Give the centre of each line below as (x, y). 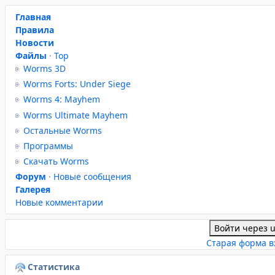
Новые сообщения (92, 177)
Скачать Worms (56, 161)
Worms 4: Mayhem (62, 99)
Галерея (33, 190)
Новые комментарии (59, 203)
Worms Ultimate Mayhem (76, 115)
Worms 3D (45, 68)
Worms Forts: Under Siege (77, 84)
